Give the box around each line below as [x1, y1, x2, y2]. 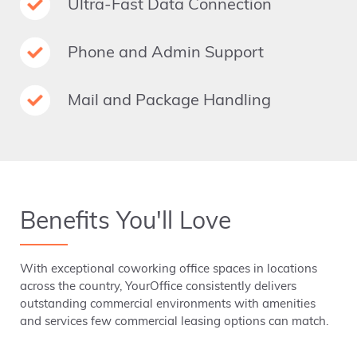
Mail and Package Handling [68, 92, 271, 109]
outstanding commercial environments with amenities [20, 298, 316, 311]
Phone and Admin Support [68, 45, 264, 61]
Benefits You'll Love [20, 210, 231, 235]
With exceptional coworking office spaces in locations [20, 263, 317, 276]
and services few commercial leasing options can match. [20, 316, 328, 328]
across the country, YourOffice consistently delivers [20, 280, 296, 293]
